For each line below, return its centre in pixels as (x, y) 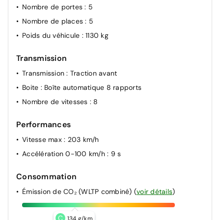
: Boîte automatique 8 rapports (91, 87)
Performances (43, 124)
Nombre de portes (54, 7)
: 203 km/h (82, 139)
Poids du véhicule (52, 35)
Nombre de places (54, 21)
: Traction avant (92, 73)
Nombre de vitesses (56, 101)
